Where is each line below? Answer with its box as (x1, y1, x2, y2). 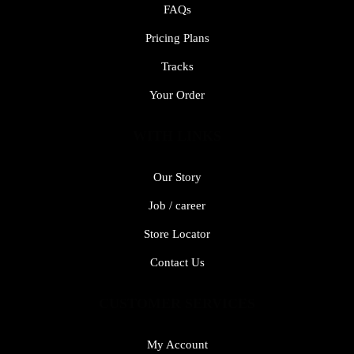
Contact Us (149, 256, 205, 269)
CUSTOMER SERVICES (99, 296, 255, 312)
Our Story (153, 171, 201, 184)
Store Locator (144, 228, 210, 241)
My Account (146, 338, 208, 352)
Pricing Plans (145, 32, 209, 45)
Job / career (149, 199, 205, 213)
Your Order (149, 88, 205, 102)
